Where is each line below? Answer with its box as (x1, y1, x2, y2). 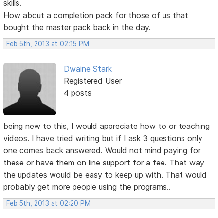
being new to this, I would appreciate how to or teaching (3, 121, 210, 131)
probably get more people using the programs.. (3, 182, 171, 192)
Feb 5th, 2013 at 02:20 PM (6, 199, 91, 207)
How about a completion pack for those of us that (3, 10, 189, 20)
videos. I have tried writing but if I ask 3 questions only (3, 133, 203, 143)
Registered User (63, 75, 122, 86)
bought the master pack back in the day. (3, 22, 151, 32)
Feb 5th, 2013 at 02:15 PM (6, 39, 90, 48)
